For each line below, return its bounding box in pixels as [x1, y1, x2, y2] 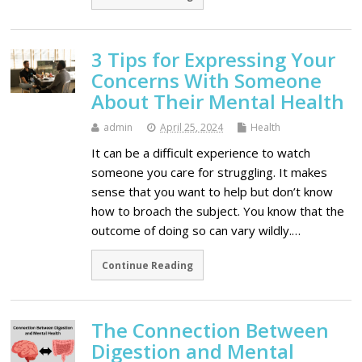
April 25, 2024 [160, 120, 224, 135]
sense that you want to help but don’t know [91, 183, 334, 200]
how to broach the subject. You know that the [91, 203, 345, 220]
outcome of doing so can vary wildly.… [91, 222, 301, 239]
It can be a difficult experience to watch [91, 145, 311, 162]
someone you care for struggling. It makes [91, 164, 328, 181]
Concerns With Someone [91, 67, 322, 95]
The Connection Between [91, 317, 330, 344]
